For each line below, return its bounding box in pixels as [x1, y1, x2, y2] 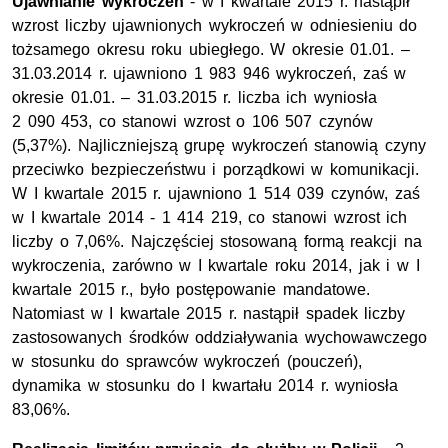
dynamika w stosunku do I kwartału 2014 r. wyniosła [12, 377, 399, 395]
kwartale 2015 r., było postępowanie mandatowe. [12, 281, 370, 299]
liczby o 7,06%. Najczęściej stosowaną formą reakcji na [12, 233, 422, 251]
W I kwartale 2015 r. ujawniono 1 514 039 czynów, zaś [12, 185, 420, 203]
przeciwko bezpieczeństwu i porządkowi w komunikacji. [12, 161, 419, 179]
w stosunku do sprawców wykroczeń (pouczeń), [12, 353, 362, 371]
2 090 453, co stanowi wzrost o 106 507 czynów [12, 113, 374, 131]
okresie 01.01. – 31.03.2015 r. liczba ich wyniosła [12, 89, 377, 107]
